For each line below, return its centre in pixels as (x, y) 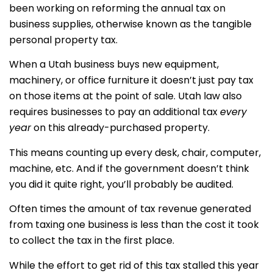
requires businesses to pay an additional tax (115, 112)
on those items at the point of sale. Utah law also (126, 96)
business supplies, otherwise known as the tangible (130, 24)
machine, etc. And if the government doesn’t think (129, 168)
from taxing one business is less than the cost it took (134, 225)
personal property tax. (63, 40)
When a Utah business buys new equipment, (114, 65)
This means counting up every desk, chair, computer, (135, 152)
